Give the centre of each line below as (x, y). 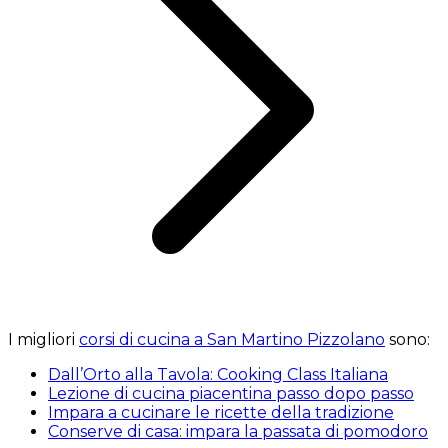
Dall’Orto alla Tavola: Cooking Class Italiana (218, 375)
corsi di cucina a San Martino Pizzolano (232, 340)
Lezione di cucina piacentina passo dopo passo (231, 394)
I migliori (43, 340)
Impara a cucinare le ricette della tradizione (221, 413)
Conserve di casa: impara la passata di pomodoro (238, 432)
